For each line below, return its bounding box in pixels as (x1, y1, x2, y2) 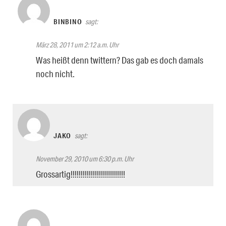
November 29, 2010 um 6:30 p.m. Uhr (36, 154, 134, 163)
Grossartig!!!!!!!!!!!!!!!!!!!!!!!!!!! (36, 168, 125, 180)
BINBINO (53, 17, 82, 26)
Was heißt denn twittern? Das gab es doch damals (36, 54, 203, 66)
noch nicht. (36, 68, 75, 79)
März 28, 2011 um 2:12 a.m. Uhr (36, 40, 119, 49)
